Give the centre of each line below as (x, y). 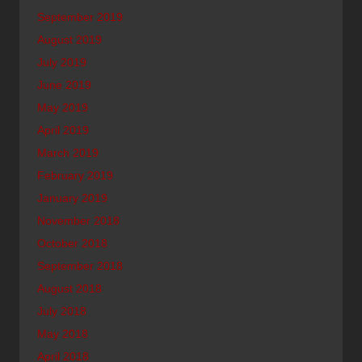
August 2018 (69, 288)
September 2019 (80, 17)
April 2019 (63, 130)
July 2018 (62, 311)
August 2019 (69, 39)
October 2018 (72, 243)
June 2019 (64, 84)
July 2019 (62, 62)
